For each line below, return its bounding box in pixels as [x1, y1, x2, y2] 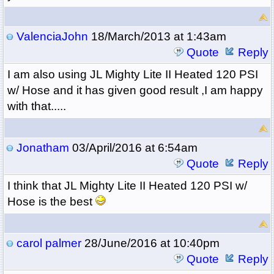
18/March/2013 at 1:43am [87, 30, 226, 43]
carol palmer [16, 237, 81, 250]
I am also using [7, 68, 90, 81]
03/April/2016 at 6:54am [68, 141, 198, 155]
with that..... [7, 100, 66, 113]
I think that [7, 179, 64, 193]
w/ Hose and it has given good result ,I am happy [7, 84, 263, 97]
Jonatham [16, 141, 69, 155]
